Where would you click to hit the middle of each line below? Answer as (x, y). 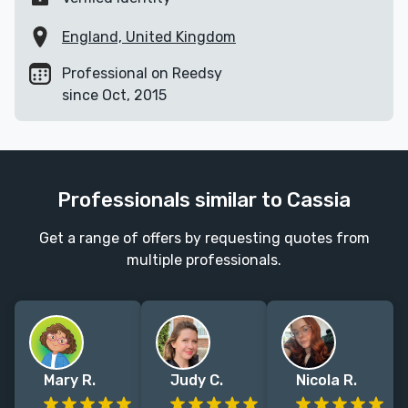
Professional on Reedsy (142, 74)
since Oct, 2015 (114, 96)
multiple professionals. (204, 260)
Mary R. (70, 381)
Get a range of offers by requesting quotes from (204, 239)
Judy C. (196, 381)
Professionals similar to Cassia (204, 200)
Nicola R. (327, 381)
